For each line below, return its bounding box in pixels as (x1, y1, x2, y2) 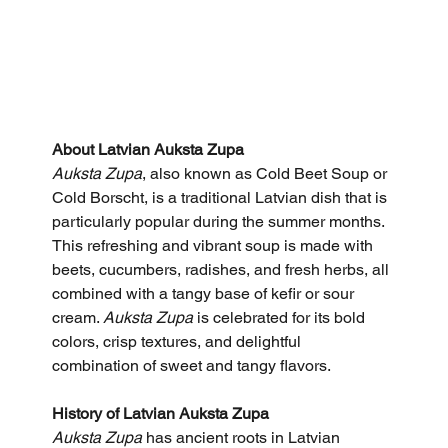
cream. (52, 307, 104, 327)
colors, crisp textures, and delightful (52, 331, 306, 351)
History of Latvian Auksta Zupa (52, 403, 270, 423)
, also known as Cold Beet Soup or (142, 163, 392, 183)
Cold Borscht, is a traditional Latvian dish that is (52, 187, 392, 207)
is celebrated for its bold (193, 307, 370, 327)
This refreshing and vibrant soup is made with (52, 235, 378, 255)
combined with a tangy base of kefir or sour (52, 283, 359, 303)
